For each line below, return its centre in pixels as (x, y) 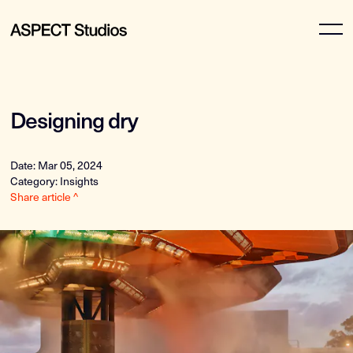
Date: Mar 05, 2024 (57, 165)
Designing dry (74, 119)
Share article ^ (45, 197)
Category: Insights (55, 181)
